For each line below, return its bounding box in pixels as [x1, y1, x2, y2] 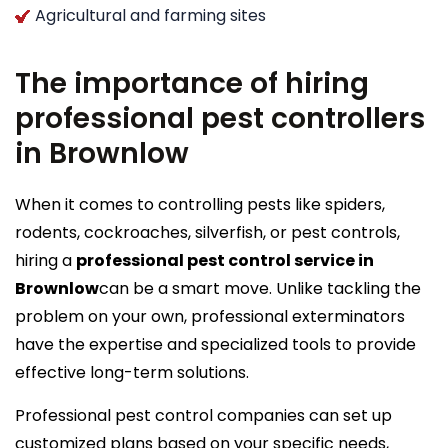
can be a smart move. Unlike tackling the [99, 276, 421, 300]
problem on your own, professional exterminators [15, 304, 405, 328]
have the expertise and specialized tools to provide [15, 332, 416, 356]
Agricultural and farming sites [35, 3, 266, 27]
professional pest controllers [15, 98, 425, 138]
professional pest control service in [76, 248, 374, 272]
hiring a [15, 248, 76, 272]
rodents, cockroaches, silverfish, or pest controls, [15, 220, 400, 244]
